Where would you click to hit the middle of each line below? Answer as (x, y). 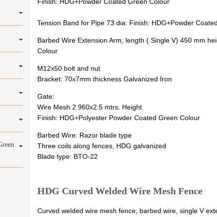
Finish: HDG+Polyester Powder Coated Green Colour (119, 118)
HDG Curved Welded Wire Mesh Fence (120, 191)
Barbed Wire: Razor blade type (85, 135)
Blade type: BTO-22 (68, 156)
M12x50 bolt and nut (69, 68)
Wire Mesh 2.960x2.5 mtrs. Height (90, 107)
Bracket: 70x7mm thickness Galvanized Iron (105, 79)
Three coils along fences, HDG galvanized (102, 146)
